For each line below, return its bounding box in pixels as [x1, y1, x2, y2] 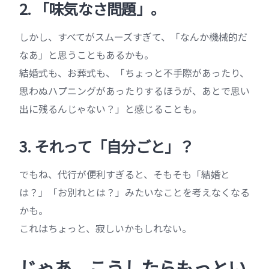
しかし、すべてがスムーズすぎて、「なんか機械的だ [19, 29, 247, 44]
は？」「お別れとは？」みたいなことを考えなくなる [19, 185, 250, 200]
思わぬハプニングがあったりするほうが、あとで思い [19, 83, 250, 98]
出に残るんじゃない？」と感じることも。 [19, 101, 202, 116]
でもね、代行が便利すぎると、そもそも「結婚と [19, 167, 230, 182]
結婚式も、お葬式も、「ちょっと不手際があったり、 [19, 65, 249, 80]
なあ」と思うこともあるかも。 [19, 47, 154, 62]
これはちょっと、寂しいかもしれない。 [19, 221, 192, 236]
